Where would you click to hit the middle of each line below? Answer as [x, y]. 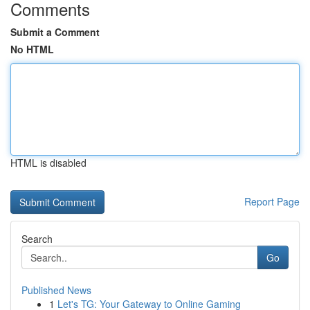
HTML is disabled [48, 163]
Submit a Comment [55, 32]
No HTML [32, 49]
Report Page [272, 201]
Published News [56, 290]
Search [37, 239]
